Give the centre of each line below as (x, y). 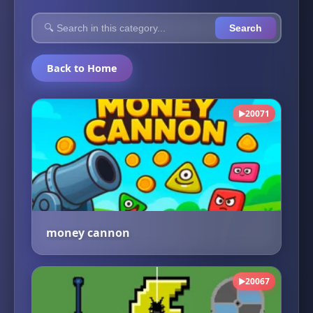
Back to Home (82, 68)
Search (246, 28)
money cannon (88, 233)
